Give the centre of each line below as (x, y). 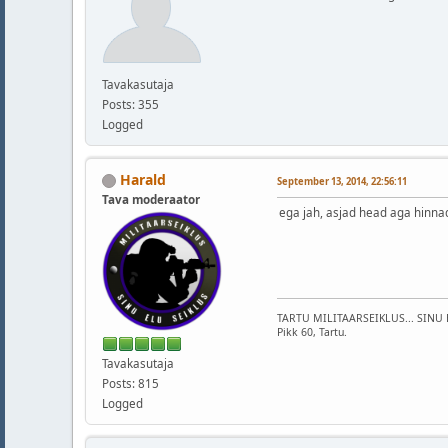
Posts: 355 (130, 105)
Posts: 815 (130, 384)
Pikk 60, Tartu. (312, 331)
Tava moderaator (151, 200)
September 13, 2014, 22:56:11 (342, 182)
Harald (143, 180)
